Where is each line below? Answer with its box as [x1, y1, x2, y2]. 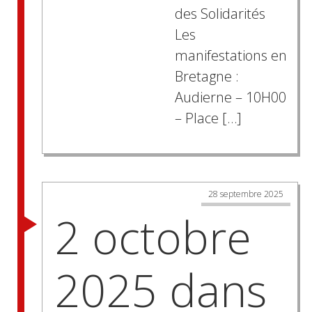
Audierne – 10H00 [174, 88, 286, 107]
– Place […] [174, 109, 242, 128]
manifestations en [174, 46, 287, 65]
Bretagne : [174, 67, 246, 86]
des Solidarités [174, 4, 272, 24]
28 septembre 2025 [208, 188, 283, 201]
